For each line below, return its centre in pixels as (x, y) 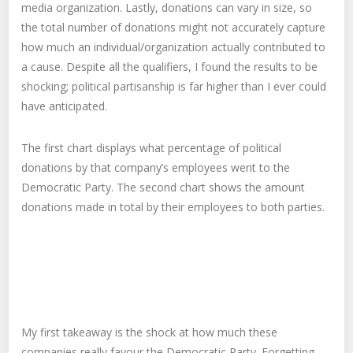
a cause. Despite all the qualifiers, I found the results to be (170, 67)
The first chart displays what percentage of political (152, 148)
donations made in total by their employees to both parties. (173, 207)
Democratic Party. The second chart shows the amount (163, 188)
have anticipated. (65, 106)
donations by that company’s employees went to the (156, 168)
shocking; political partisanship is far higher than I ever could (174, 87)
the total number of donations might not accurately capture (174, 28)
